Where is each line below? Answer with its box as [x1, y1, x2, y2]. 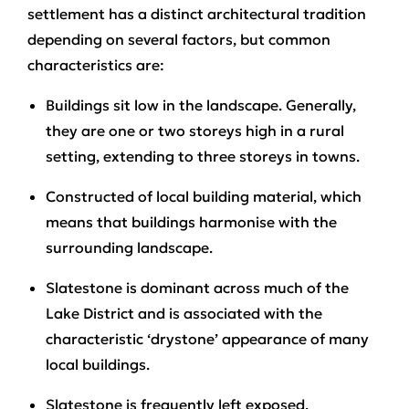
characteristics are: [27, 55, 164, 74]
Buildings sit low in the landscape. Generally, [46, 95, 356, 114]
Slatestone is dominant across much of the [46, 278, 349, 297]
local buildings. [46, 354, 150, 373]
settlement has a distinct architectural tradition [27, 4, 366, 23]
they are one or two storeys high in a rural [46, 121, 344, 140]
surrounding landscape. [46, 237, 213, 257]
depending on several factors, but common [27, 29, 330, 48]
